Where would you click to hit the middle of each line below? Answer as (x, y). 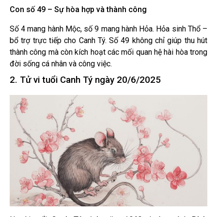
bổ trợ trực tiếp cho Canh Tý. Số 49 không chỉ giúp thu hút (108, 41)
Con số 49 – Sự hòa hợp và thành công (78, 10)
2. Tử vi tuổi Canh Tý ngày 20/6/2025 (85, 80)
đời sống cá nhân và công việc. (61, 64)
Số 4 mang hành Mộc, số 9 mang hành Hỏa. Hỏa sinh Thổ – (108, 29)
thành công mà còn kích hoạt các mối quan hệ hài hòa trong (108, 52)
